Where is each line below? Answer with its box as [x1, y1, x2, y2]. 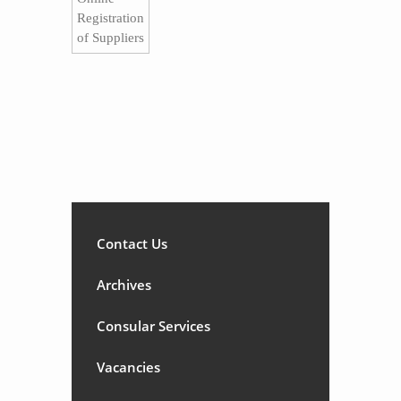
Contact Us [97, 235, 167, 252]
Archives [97, 276, 151, 294]
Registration [77, 11, 144, 25]
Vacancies [97, 358, 160, 376]
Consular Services [97, 317, 210, 335]
